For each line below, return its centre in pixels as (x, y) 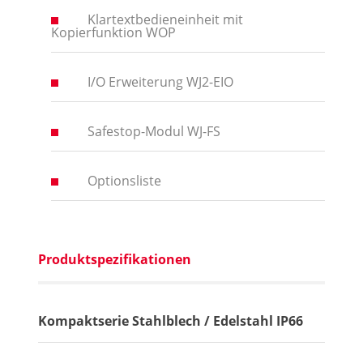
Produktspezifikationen (114, 260)
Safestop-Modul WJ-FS (154, 132)
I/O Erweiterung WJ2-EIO (160, 82)
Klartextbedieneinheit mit (165, 20)
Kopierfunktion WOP (113, 33)
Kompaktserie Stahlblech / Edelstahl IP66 (170, 321)
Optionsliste (124, 181)
